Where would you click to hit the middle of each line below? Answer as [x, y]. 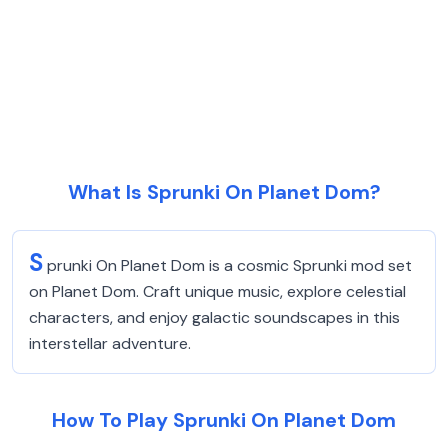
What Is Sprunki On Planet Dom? [224, 192]
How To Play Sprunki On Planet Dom [224, 420]
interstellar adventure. [110, 343]
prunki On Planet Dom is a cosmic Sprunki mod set [229, 265]
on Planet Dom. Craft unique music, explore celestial [217, 291]
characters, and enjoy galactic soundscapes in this [214, 317]
